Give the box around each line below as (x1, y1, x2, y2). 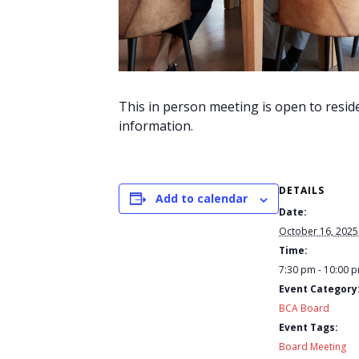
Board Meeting (279, 340, 346, 353)
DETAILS (279, 184, 325, 197)
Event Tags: (279, 321, 338, 334)
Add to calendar (155, 191, 248, 206)
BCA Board (279, 301, 329, 315)
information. (119, 117, 193, 135)
